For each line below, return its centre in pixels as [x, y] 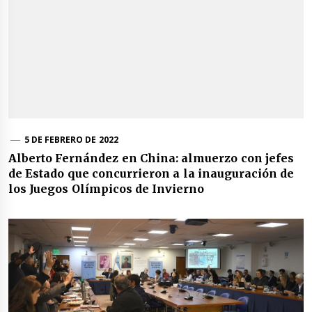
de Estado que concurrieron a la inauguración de [151, 174]
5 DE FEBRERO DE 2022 [71, 140]
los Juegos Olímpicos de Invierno [107, 189]
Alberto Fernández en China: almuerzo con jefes [151, 158]
